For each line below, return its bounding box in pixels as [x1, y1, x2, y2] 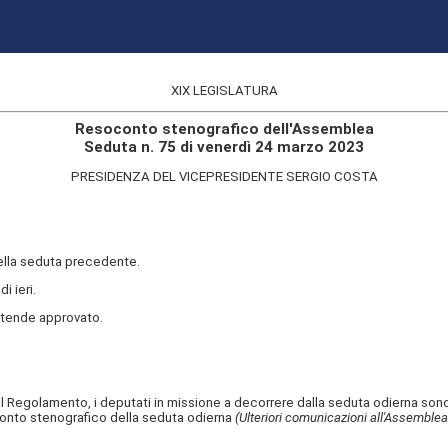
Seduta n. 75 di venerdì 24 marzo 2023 [84, 137, 364, 156]
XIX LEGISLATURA [170, 83, 278, 99]
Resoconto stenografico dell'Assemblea [74, 119, 374, 138]
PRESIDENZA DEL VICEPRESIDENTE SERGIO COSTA [70, 169, 378, 185]
